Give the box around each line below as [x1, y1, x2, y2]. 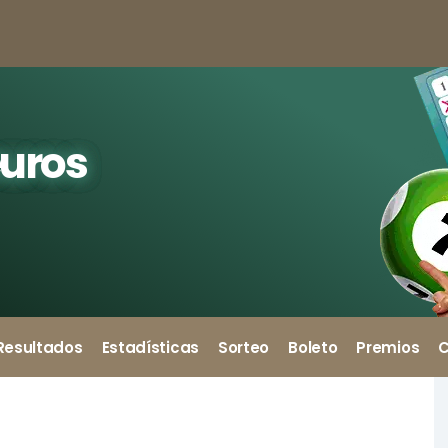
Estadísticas [101, 336, 199, 358]
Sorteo [217, 336, 270, 358]
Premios [356, 336, 420, 358]
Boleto [288, 336, 338, 358]
